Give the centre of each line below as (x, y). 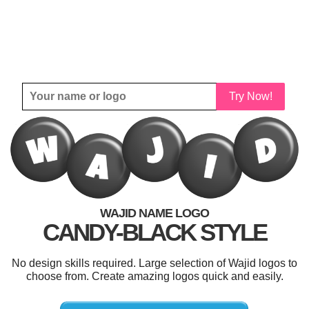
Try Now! (250, 96)
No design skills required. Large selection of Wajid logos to (154, 263)
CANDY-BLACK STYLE (154, 232)
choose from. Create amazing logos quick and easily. (154, 276)
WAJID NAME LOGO (154, 213)
